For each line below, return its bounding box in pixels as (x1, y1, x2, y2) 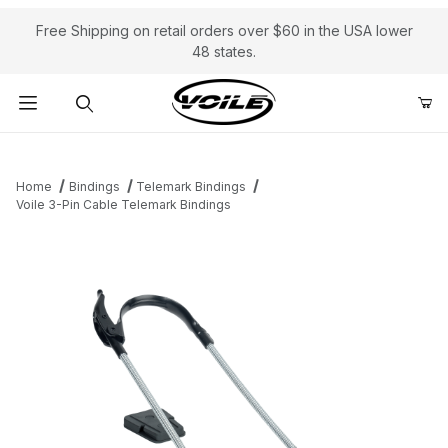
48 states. (192, 43, 256, 60)
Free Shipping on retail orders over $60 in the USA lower (35, 22, 413, 39)
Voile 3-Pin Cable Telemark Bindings (16, 197, 231, 213)
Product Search (29, 139, 133, 157)
